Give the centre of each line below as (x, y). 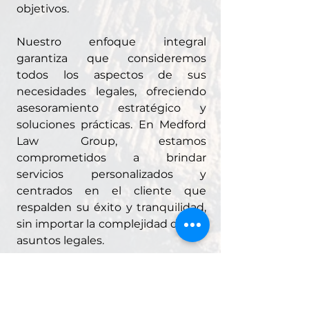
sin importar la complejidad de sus (111, 224)
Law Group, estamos (111, 141)
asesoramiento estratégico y (111, 108)
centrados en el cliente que (111, 191)
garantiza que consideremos (111, 58)
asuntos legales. (60, 240)
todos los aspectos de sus (111, 75)
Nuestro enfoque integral (111, 42)
